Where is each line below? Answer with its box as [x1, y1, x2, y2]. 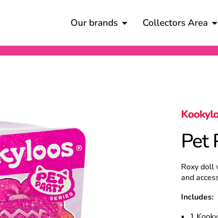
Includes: [181, 192, 214, 202]
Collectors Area [143, 16, 208, 29]
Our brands [71, 16, 118, 29]
